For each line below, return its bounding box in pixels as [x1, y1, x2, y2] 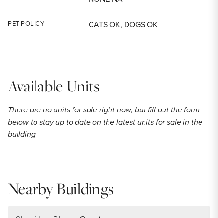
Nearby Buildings [8, 178, 114, 200]
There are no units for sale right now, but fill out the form [8, 104, 200, 115]
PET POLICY [8, 19, 44, 28]
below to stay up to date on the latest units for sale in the [8, 116, 202, 127]
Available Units [8, 75, 100, 97]
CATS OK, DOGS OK [89, 19, 158, 30]
